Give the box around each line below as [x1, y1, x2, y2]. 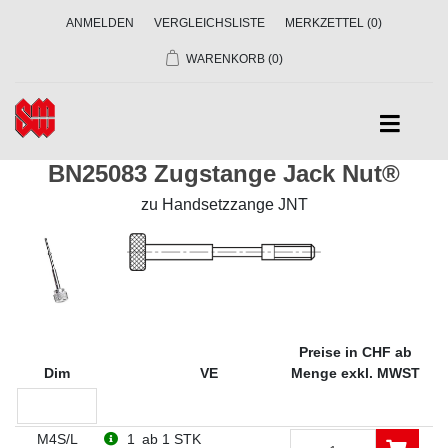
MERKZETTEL [285, 16, 364, 30]
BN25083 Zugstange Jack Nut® [48, 160, 400, 187]
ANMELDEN [66, 16, 134, 30]
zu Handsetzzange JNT [140, 196, 308, 213]
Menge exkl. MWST [291, 365, 420, 381]
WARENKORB [185, 52, 265, 66]
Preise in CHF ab [299, 344, 412, 360]
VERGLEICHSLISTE [154, 16, 265, 30]
